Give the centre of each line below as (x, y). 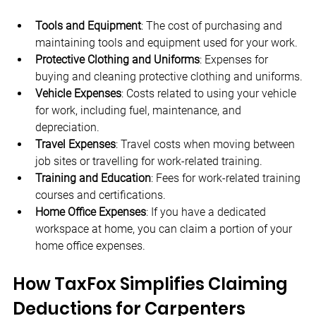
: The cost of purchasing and (213, 26)
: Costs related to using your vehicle (210, 94)
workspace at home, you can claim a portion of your (165, 229)
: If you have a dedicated (207, 212)
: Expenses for (235, 60)
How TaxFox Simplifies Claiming (152, 284)
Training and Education (93, 178)
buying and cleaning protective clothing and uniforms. (169, 77)
